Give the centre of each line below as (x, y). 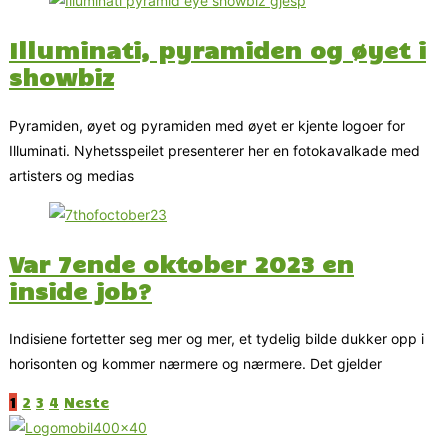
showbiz (61, 76)
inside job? (80, 289)
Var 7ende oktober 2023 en (181, 262)
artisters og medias (71, 175)
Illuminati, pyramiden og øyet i (217, 49)
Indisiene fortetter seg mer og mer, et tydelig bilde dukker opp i (216, 339)
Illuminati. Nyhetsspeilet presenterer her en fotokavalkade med (214, 150)
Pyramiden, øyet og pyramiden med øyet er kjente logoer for (207, 125)
